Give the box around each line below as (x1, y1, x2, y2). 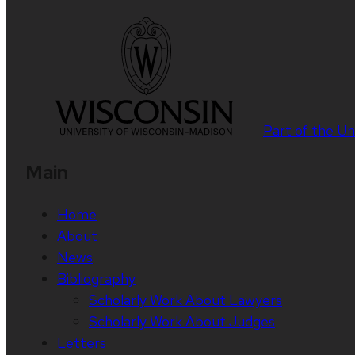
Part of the (263, 121, 337, 140)
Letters (57, 334, 106, 353)
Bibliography (57, 269, 136, 288)
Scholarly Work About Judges (89, 312, 275, 331)
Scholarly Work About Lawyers (89, 291, 282, 310)
